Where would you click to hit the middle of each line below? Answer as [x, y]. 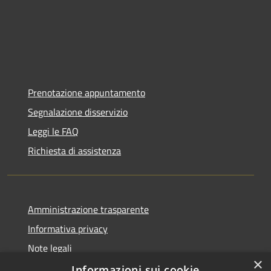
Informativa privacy [68, 228]
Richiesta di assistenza [74, 150]
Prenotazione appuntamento [87, 92]
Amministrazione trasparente [88, 209]
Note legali [50, 248]
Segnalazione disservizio [78, 112]
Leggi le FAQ [53, 131]
